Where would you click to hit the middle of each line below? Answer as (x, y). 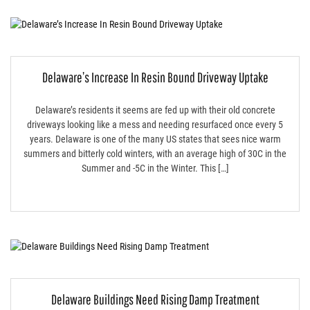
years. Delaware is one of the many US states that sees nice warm (155, 139)
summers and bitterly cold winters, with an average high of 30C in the (155, 153)
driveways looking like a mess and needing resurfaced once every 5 (155, 124)
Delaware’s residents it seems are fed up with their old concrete (155, 110)
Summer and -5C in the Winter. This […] (155, 168)
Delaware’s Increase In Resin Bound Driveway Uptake (155, 77)
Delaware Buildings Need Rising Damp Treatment (155, 299)
